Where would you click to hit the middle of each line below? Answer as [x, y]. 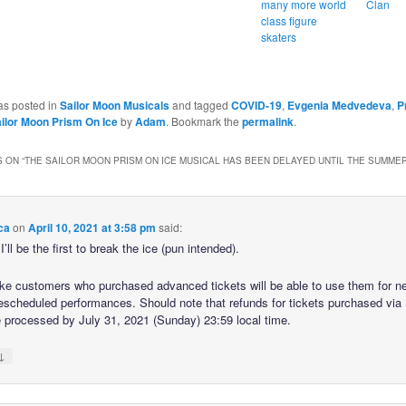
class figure [289, 21]
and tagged [200, 105]
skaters [278, 37]
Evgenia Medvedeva [339, 106]
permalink [267, 122]
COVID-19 [256, 106]
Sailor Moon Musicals [114, 106]
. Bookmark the [203, 121]
